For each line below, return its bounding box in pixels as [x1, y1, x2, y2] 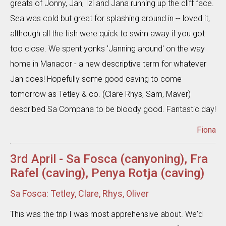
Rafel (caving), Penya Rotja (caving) [10, 166, 204, 180]
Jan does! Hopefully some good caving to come [10, 74, 182, 84]
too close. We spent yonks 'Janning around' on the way [10, 44, 205, 53]
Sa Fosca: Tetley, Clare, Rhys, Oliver [10, 188, 149, 199]
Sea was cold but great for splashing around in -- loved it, [10, 14, 210, 23]
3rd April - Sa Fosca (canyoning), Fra [10, 152, 208, 166]
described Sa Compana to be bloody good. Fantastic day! [10, 104, 216, 114]
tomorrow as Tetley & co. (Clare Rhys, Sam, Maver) [10, 89, 191, 99]
